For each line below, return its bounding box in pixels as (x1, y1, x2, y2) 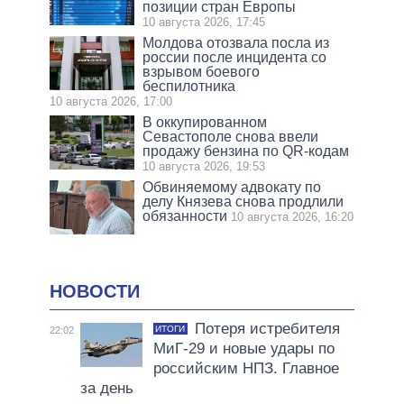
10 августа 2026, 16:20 (231, 210, 354, 225)
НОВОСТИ (50, 281, 140, 302)
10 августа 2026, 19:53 (142, 160, 266, 174)
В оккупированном (142, 115, 268, 131)
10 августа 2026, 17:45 (142, 15, 266, 30)
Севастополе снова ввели (142, 129, 319, 145)
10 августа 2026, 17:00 (50, 95, 172, 109)
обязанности (142, 208, 228, 225)
